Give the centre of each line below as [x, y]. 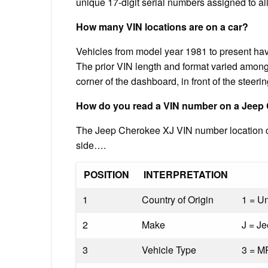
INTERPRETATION [186, 174]
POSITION [106, 174]
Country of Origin [178, 199]
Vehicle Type [169, 249]
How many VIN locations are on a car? [162, 26]
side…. [91, 145]
